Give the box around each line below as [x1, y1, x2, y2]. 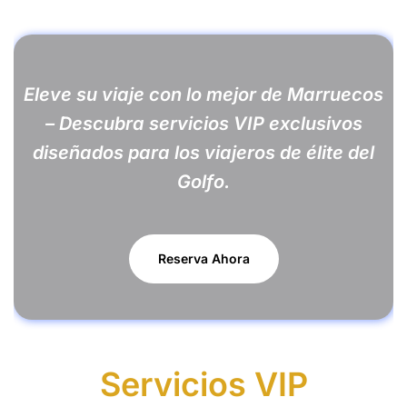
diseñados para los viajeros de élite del [33, 141, 374, 164]
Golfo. [177, 170, 230, 193]
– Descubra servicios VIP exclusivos [45, 112, 362, 134]
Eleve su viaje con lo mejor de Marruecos [24, 83, 383, 105]
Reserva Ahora [157, 251, 250, 267]
